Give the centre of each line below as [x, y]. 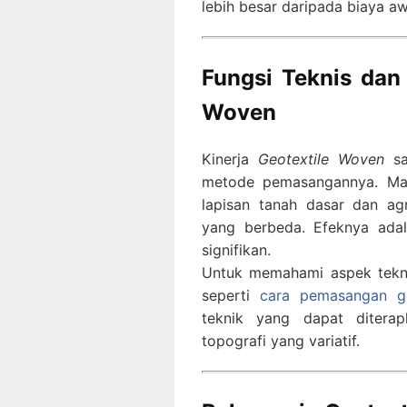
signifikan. [236, 250]
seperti [231, 296]
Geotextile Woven [322, 159]
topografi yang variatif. [281, 341]
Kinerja [230, 159]
